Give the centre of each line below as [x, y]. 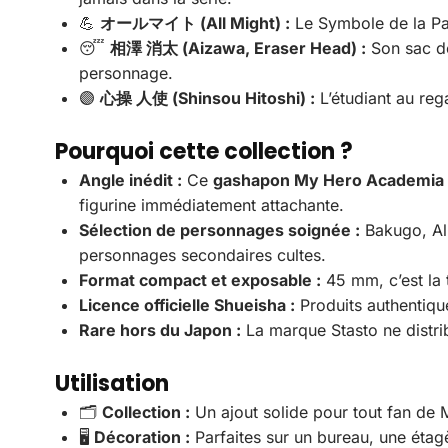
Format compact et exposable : [200, 279]
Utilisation [112, 383]
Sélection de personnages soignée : [219, 229]
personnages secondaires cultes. [202, 254]
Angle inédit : [130, 179]
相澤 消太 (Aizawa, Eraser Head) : [238, 47]
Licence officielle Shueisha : [187, 304]
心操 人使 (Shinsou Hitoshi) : [207, 97]
